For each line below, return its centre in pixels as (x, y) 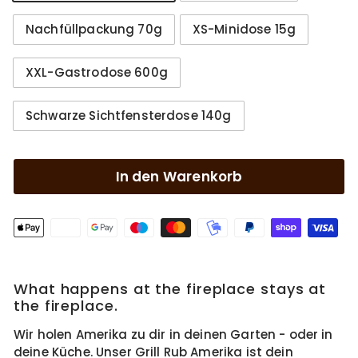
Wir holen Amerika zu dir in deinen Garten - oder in (173, 334)
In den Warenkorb (179, 177)
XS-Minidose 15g (244, 29)
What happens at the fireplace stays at (170, 289)
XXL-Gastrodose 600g (97, 72)
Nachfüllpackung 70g (94, 29)
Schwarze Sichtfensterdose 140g (129, 115)
